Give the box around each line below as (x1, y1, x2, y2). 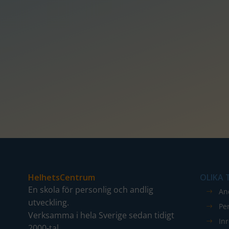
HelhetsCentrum (28, 171, 96, 183)
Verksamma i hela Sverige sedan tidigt (28, 209, 175, 221)
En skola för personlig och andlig (28, 184, 154, 195)
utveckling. (28, 196, 70, 208)
